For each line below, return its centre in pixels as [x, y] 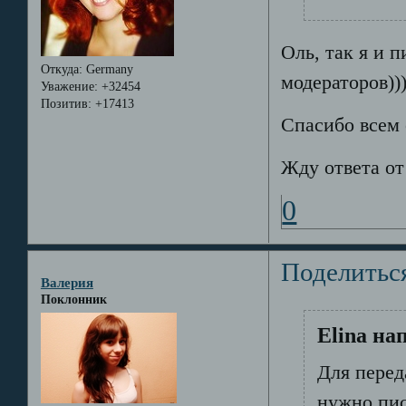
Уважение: [69, 86]
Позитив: [66, 103]
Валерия [67, 282]
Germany [107, 69]
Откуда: [61, 69]
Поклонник [73, 299]
